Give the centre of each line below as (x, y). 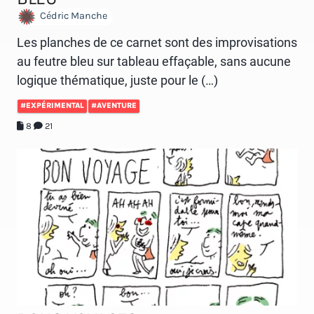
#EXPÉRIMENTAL (52, 105)
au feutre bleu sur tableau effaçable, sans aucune (154, 61)
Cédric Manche (73, 16)
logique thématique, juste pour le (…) (117, 80)
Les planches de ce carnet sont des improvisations (157, 42)
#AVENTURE (114, 105)
